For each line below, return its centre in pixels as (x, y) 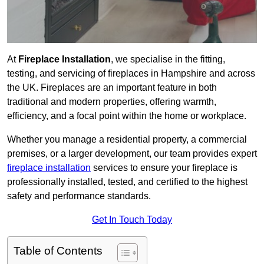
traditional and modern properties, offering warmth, (112, 102)
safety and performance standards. (79, 196)
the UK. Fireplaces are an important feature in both (112, 88)
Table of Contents (58, 251)
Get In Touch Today (132, 220)
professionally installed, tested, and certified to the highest (127, 182)
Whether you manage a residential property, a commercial (127, 140)
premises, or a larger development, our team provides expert (132, 154)
